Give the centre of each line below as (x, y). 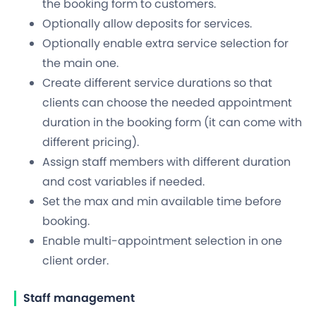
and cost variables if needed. (123, 181)
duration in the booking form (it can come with (172, 122)
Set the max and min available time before (162, 201)
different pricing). (91, 142)
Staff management (79, 298)
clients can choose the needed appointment (167, 102)
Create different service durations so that (157, 83)
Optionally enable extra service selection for (165, 43)
